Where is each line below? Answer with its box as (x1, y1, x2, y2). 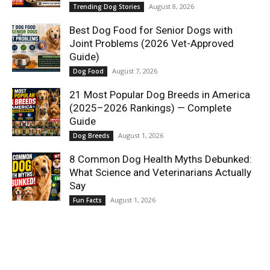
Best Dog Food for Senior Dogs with (69, 24, 233, 36)
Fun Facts (73, 195, 102, 204)
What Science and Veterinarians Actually (69, 166, 251, 178)
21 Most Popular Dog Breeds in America (69, 88, 250, 101)
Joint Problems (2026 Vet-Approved (69, 37, 234, 49)
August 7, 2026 (112, 66, 157, 75)
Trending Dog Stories (73, 2, 140, 11)
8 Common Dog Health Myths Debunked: (69, 152, 252, 165)
